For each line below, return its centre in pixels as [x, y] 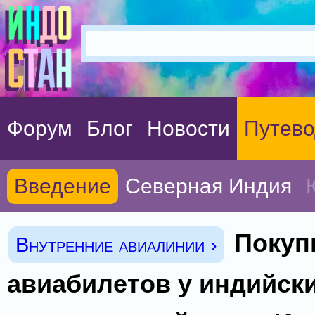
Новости [188, 128]
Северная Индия [208, 186]
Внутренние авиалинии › [116, 245]
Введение [63, 186]
